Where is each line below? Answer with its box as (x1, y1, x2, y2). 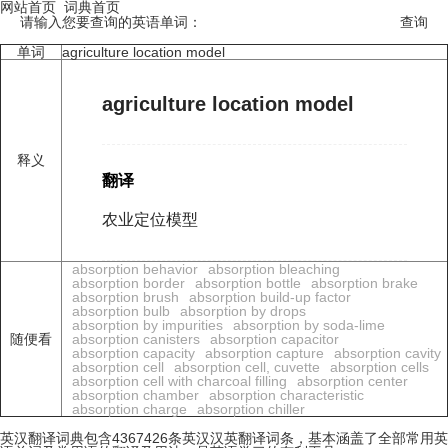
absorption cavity (334, 345, 441, 361)
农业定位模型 (102, 211, 198, 228)
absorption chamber (72, 387, 199, 403)
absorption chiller (197, 401, 305, 417)
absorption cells (330, 359, 429, 375)
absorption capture (205, 345, 324, 361)
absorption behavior (72, 261, 198, 277)
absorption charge (72, 401, 187, 417)
